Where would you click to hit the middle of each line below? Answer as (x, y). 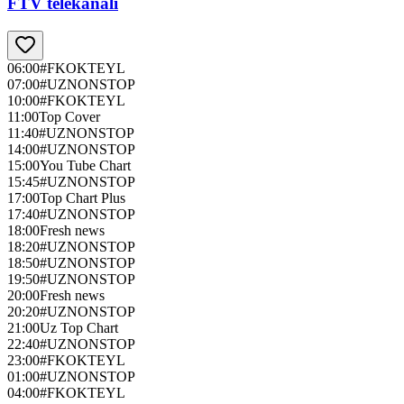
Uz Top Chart (79, 328)
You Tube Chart (85, 166)
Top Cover (69, 117)
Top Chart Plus (83, 198)
